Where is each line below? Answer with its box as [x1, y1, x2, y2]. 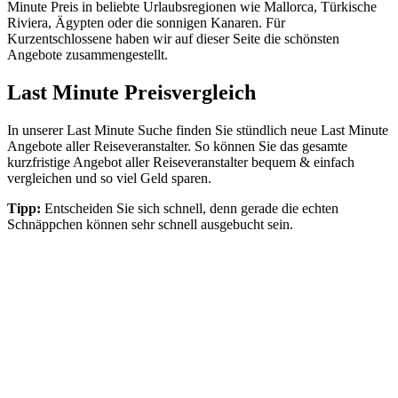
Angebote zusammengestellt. [7, 46, 168, 62]
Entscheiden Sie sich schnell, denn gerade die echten [41, 200, 338, 216]
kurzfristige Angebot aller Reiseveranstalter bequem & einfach [7, 154, 354, 170]
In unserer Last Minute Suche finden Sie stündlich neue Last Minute [7, 122, 388, 138]
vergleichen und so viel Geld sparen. [7, 170, 211, 186]
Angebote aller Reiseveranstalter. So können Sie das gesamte [7, 138, 347, 154]
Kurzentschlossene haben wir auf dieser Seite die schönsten [7, 30, 339, 46]
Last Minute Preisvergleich [7, 80, 256, 104]
